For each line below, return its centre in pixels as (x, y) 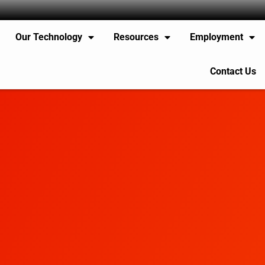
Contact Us (233, 71)
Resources (136, 37)
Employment (217, 37)
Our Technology (49, 37)
